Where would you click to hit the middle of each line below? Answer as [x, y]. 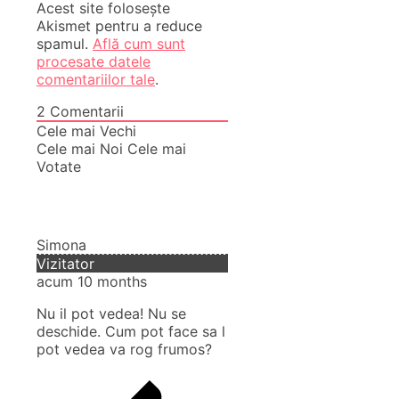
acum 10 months [92, 281]
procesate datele [94, 61]
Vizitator [65, 263]
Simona [61, 244]
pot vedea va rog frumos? [124, 349]
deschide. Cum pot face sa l [131, 331]
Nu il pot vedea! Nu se [111, 313]
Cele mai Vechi [86, 130]
